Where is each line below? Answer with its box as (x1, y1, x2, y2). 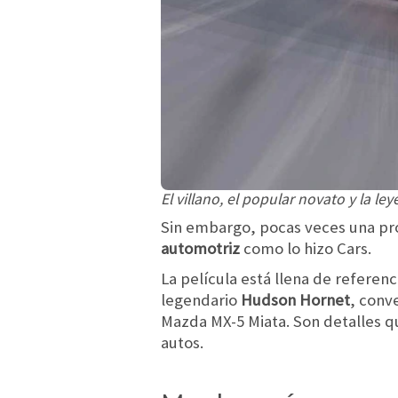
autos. (161, 331, 203, 353)
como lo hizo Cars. (240, 237, 371, 259)
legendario (161, 289, 241, 310)
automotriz (161, 237, 240, 259)
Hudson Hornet (241, 289, 350, 310)
